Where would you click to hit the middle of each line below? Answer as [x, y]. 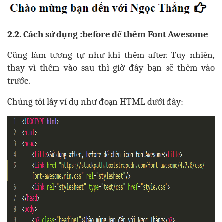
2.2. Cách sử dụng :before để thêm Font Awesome [108, 34]
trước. [19, 81]
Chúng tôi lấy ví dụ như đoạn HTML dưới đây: [95, 102]
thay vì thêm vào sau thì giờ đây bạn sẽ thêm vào [111, 68]
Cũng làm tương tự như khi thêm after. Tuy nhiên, [111, 55]
